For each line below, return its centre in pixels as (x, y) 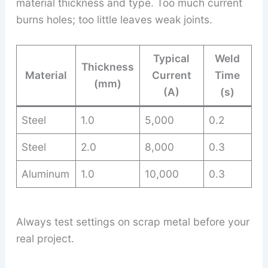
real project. (45, 239)
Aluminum (46, 174)
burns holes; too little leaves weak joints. (114, 20)
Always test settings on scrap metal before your (133, 222)
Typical (172, 59)
